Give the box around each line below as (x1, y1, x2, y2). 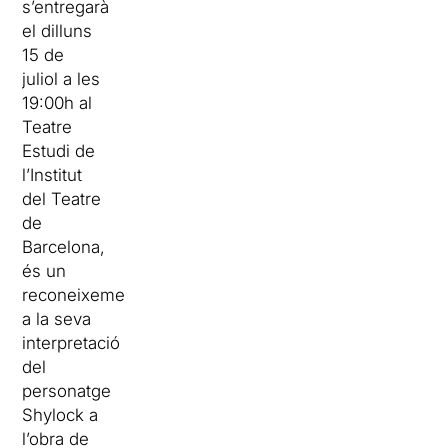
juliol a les (22, 69, 101, 90)
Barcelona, (22, 237, 106, 258)
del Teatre (22, 189, 102, 210)
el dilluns (22, 21, 93, 42)
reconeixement (22, 285, 141, 306)
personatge (22, 381, 112, 402)
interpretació (22, 333, 121, 354)
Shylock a (22, 405, 99, 426)
